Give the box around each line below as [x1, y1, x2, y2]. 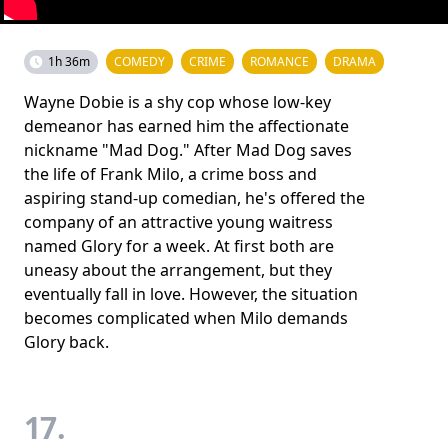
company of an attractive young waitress [24, 210, 333, 233]
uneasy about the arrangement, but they [24, 258, 332, 281]
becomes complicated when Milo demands [24, 306, 348, 329]
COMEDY [114, 52, 165, 70]
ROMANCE [250, 52, 309, 70]
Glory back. [24, 330, 109, 353]
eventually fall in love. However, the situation [24, 282, 358, 305]
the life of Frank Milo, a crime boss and [24, 162, 317, 185]
